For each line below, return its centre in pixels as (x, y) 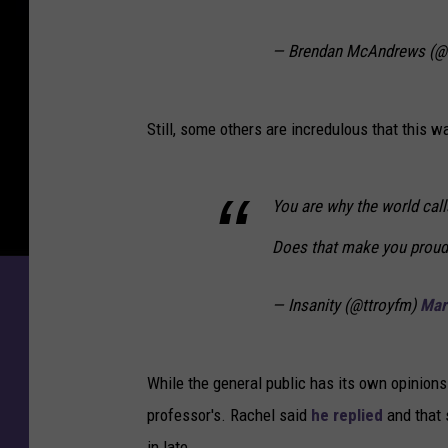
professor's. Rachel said (229, 415)
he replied (347, 415)
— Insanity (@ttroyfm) (346, 305)
